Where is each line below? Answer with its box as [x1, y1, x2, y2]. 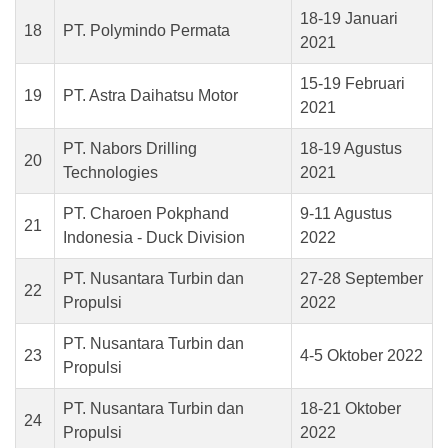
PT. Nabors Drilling [63, 140, 197, 157]
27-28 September [300, 270, 423, 287]
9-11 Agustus [300, 205, 392, 222]
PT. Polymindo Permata [63, 22, 230, 39]
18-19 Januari [300, 10, 398, 27]
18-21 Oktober [300, 400, 401, 417]
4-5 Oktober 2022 [300, 347, 423, 364]
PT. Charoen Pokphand [63, 205, 229, 222]
